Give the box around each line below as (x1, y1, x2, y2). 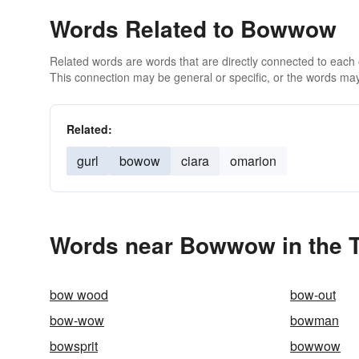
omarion (230, 151, 276, 170)
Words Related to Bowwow (50, 12, 337, 45)
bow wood (50, 285, 108, 304)
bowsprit (50, 337, 98, 355)
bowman (290, 311, 339, 329)
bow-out (290, 285, 336, 304)
